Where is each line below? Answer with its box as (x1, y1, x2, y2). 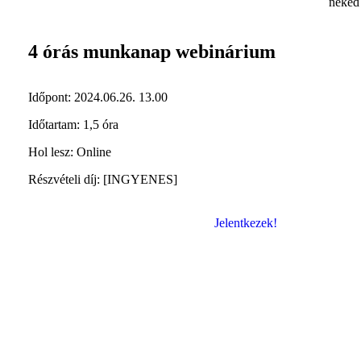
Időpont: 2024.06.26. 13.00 (28, 90, 168, 105)
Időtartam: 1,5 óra (28, 118, 118, 132)
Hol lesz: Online (28, 145, 111, 160)
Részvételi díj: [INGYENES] (28, 172, 177, 187)
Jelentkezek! (214, 216, 277, 230)
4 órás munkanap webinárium (28, 41, 276, 63)
